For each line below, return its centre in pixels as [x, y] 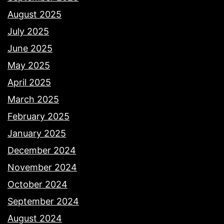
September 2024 [43, 201]
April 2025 [29, 82]
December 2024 [42, 150]
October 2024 [37, 184]
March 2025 [33, 99]
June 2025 [30, 48]
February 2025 [38, 116]
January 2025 [37, 133]
